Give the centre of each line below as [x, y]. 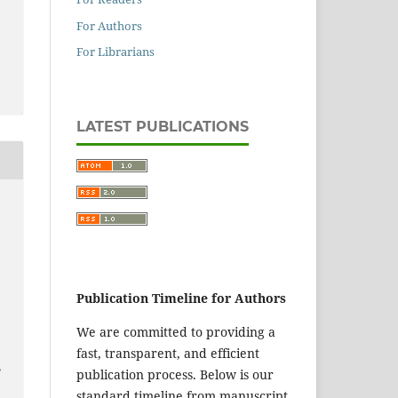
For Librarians [115, 52]
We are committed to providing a [176, 332]
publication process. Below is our [175, 375]
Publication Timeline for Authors [181, 298]
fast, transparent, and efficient [168, 354]
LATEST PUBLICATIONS [163, 127]
